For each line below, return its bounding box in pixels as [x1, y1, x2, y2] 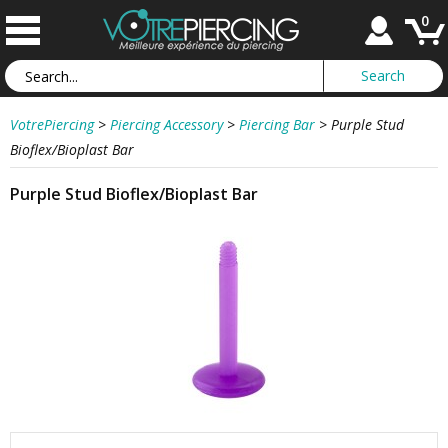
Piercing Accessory [110, 115, 223, 134]
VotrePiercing [10, 115, 94, 134]
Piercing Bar [239, 115, 315, 134]
